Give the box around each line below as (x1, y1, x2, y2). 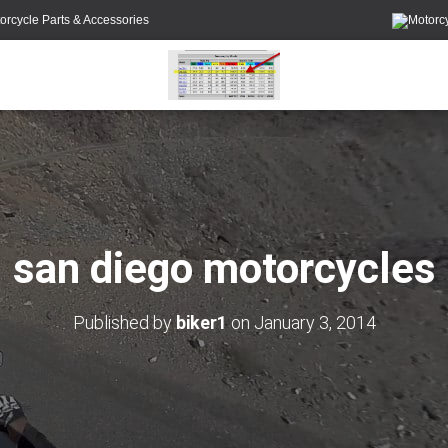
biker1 (175, 312, 227, 333)
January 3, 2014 (253, 312, 376, 333)
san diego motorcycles (12, 244, 436, 293)
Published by (72, 312, 176, 333)
